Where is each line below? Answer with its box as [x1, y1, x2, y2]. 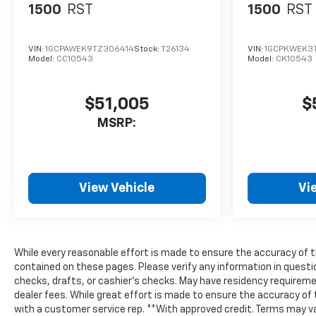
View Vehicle [79, 182, 155, 195]
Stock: [134, 45, 161, 54]
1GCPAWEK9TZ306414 [45, 45, 134, 54]
